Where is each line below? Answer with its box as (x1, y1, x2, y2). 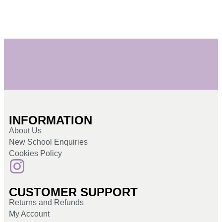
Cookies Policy (9, 149, 62, 158)
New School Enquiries (9, 138, 88, 147)
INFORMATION (9, 113, 92, 127)
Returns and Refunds (9, 198, 84, 207)
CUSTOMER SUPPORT (9, 185, 138, 199)
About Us (9, 126, 42, 135)
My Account (9, 210, 50, 219)
